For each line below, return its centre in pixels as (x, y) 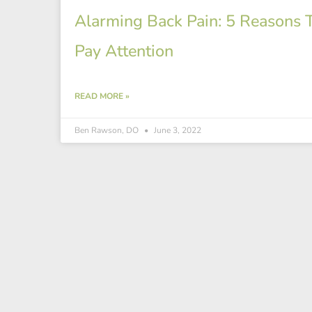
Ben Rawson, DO (108, 130)
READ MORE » (102, 96)
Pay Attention (124, 50)
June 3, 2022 (177, 130)
